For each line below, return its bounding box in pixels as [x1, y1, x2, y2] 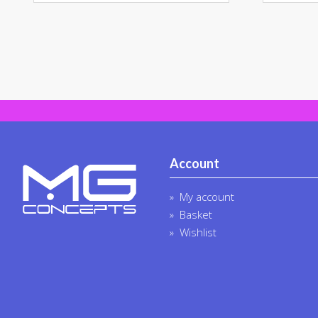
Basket [180, 207, 212, 222]
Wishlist [180, 225, 216, 240]
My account [180, 190, 234, 204]
